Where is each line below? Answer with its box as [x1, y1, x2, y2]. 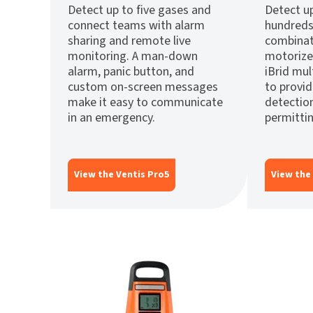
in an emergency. [68, 109, 155, 127]
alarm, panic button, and [68, 63, 194, 81]
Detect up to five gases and [68, 1, 211, 20]
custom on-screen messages [68, 78, 218, 96]
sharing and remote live [68, 32, 191, 50]
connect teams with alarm [68, 17, 205, 35]
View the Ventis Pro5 [74, 168, 169, 182]
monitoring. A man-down [68, 48, 198, 66]
